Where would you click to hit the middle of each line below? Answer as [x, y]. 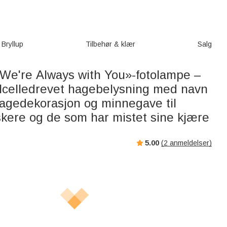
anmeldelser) [190, 143]
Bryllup [12, 44]
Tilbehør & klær [110, 44]
